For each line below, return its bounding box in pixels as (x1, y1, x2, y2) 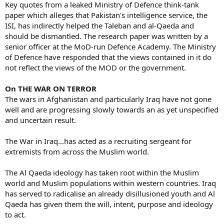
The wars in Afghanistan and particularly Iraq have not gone (5, 93, 211, 104)
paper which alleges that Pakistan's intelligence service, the (5, 9, 207, 20)
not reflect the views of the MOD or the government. (5, 62, 186, 72)
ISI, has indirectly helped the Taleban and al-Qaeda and (5, 20, 194, 30)
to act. (5, 209, 26, 219)
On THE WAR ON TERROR (5, 83, 96, 93)
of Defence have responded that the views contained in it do (5, 51, 211, 62)
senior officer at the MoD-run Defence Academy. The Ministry (5, 41, 216, 51)
